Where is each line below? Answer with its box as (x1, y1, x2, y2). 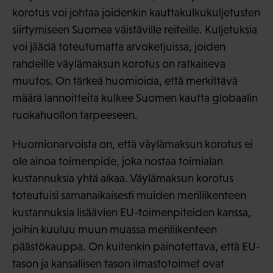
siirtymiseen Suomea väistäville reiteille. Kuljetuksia (12, 23, 257, 37)
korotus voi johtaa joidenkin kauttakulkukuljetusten (12, 6, 260, 19)
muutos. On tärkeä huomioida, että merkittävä (12, 74, 238, 88)
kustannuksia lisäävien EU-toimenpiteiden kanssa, (12, 206, 251, 219)
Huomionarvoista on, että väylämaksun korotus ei (12, 138, 253, 151)
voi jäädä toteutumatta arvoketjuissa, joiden (12, 40, 225, 54)
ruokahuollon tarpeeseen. (12, 108, 138, 122)
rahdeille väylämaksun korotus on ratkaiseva (12, 57, 225, 71)
